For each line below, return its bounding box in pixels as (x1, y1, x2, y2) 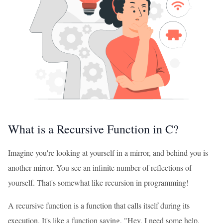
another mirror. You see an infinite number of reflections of (8, 162, 192, 173)
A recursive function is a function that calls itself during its (8, 200, 190, 211)
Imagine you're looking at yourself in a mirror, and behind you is (8, 147, 208, 158)
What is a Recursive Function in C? (8, 121, 179, 137)
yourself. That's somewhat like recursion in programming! (8, 177, 189, 188)
